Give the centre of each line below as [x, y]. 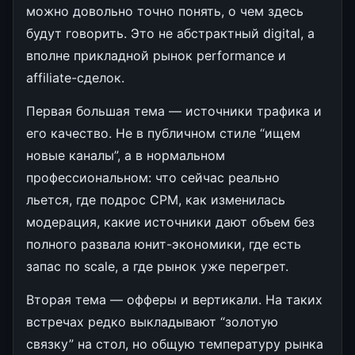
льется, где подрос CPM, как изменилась [156, 199]
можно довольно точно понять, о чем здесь [165, 11]
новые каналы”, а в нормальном [126, 155]
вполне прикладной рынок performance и [156, 55]
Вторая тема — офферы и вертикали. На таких [174, 299]
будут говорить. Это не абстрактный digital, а [170, 33]
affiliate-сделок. [75, 77]
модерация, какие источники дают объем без [170, 221]
